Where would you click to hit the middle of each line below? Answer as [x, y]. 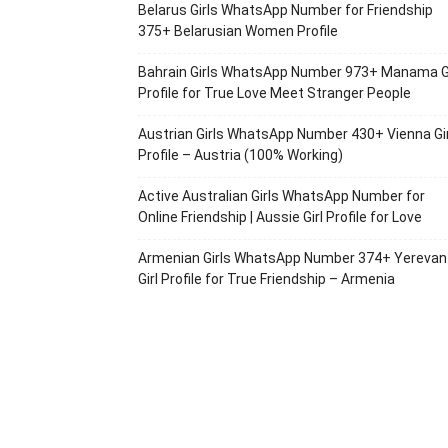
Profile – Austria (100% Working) [240, 155]
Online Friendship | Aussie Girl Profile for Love [280, 217]
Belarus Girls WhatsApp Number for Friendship [285, 10]
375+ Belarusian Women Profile [238, 31]
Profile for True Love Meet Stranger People [274, 93]
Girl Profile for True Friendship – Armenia [266, 279]
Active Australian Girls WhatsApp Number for [281, 196]
